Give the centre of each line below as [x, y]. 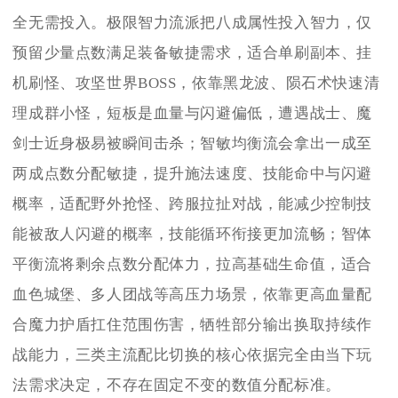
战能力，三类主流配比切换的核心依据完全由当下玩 [193, 354]
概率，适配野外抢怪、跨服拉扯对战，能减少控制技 [193, 203]
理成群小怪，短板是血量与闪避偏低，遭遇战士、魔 [193, 113]
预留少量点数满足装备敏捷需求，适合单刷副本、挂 [193, 52]
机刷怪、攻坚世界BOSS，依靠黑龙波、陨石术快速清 [196, 83]
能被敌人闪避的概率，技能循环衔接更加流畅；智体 [193, 234]
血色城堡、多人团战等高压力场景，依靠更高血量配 [193, 294]
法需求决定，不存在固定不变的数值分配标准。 [177, 385]
